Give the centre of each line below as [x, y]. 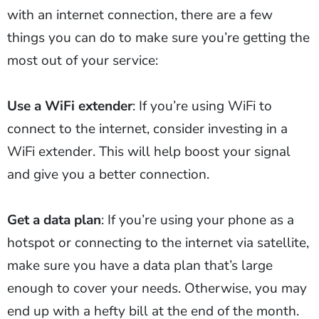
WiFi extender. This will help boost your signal [149, 152]
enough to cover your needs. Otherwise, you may [157, 289]
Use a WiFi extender [70, 106]
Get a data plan [54, 220]
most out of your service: [83, 61]
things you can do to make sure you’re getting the [158, 38]
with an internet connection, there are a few [140, 15]
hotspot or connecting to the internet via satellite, [158, 243]
